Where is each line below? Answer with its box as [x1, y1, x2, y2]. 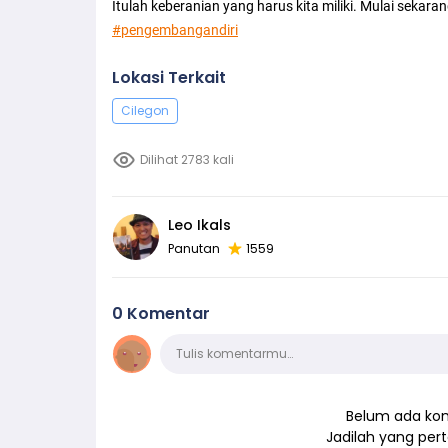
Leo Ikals [168, 214, 231, 235]
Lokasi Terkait [112, 65, 226, 89]
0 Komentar [112, 301, 210, 325]
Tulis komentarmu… [176, 344, 293, 362]
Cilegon [121, 101, 169, 119]
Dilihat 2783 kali [140, 150, 234, 168]
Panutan [168, 239, 220, 257]
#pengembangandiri [112, 21, 238, 38]
